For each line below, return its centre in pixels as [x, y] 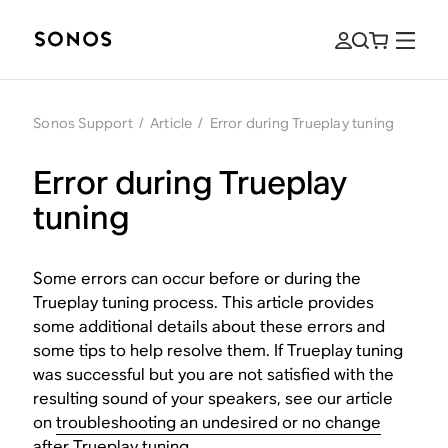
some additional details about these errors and [209, 326]
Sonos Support [83, 123]
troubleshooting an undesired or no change [219, 422]
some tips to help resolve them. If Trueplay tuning [218, 350]
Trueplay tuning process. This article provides [204, 302]
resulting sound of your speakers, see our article [213, 398]
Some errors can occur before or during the [197, 278]
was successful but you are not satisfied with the [214, 374]
